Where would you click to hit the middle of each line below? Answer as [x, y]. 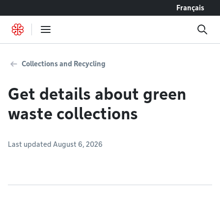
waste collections [73, 114]
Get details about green [97, 94]
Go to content [31, 8]
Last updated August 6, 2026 [55, 144]
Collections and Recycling [64, 64]
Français [190, 8]
